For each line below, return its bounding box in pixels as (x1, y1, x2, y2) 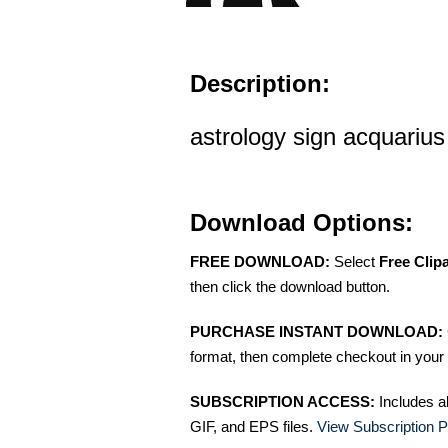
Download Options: (190, 209, 413, 236)
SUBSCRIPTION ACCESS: (190, 393, 375, 410)
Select (330, 253, 379, 270)
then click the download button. (190, 278, 390, 295)
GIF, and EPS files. (190, 418, 317, 435)
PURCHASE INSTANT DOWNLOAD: (190, 323, 443, 340)
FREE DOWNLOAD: (190, 253, 330, 270)
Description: (190, 70, 330, 97)
